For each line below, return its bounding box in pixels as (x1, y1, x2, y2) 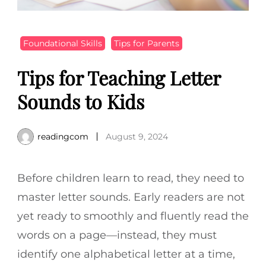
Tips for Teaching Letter (17, 64, 220, 90)
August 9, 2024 (106, 131, 168, 142)
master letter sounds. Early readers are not (17, 190, 245, 204)
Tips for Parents (114, 37, 179, 49)
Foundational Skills (23, 37, 102, 49)
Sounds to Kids (17, 88, 144, 114)
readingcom (37, 131, 88, 142)
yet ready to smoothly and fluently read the (17, 209, 249, 223)
